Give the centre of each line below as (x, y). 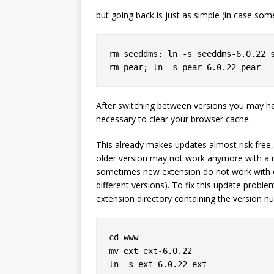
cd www (124, 237)
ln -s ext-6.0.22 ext (158, 264)
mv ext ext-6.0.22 (150, 251)
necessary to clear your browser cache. (173, 119)
